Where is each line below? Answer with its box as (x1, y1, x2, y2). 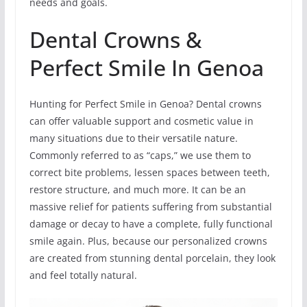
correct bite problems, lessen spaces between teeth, (29, 166, 270, 180)
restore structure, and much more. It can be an (29, 183, 246, 197)
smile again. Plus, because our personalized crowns (29, 234, 267, 248)
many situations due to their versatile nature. (29, 132, 238, 145)
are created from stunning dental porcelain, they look (29, 251, 275, 265)
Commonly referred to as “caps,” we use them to (29, 149, 251, 162)
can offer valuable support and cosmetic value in (29, 114, 254, 128)
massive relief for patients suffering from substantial (29, 200, 272, 214)
